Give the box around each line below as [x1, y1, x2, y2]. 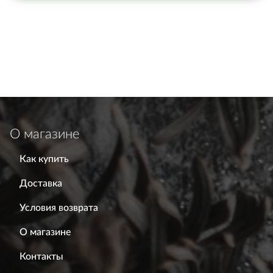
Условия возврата [19, 203, 98, 213]
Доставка [19, 179, 62, 188]
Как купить [19, 154, 69, 164]
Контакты [19, 252, 63, 261]
